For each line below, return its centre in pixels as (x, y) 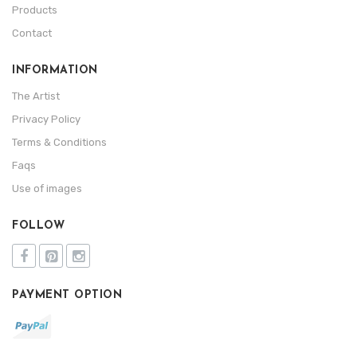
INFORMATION (55, 70)
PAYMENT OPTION (67, 295)
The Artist (36, 96)
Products (35, 10)
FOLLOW (38, 226)
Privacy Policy (46, 119)
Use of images (47, 188)
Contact (32, 33)
